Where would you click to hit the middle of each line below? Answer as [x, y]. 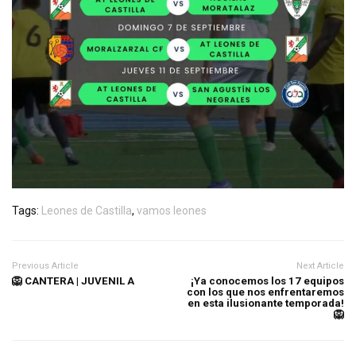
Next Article [320, 266]
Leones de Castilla [87, 211]
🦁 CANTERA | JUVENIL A [73, 281]
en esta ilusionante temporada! [266, 304]
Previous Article [45, 266]
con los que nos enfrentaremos [265, 292]
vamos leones [172, 211]
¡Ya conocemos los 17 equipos [267, 281]
